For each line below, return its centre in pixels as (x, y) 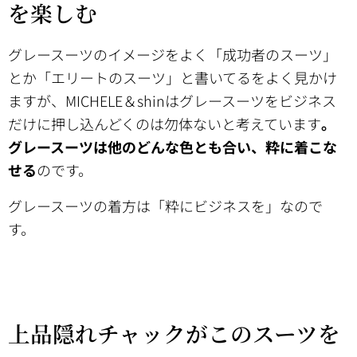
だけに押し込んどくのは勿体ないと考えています (165, 123)
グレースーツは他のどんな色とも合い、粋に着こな (173, 146)
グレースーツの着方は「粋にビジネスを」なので (165, 205)
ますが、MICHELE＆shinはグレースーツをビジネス (172, 100)
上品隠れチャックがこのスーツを (174, 333)
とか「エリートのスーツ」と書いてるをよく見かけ (173, 77)
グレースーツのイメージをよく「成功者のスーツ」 (173, 54)
